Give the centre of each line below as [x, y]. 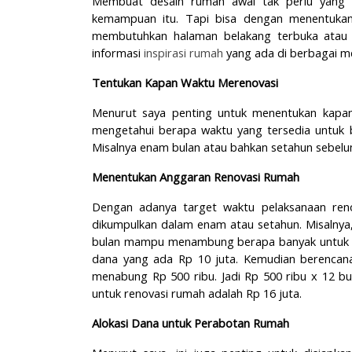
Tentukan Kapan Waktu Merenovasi [187, 82]
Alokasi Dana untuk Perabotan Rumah [192, 323]
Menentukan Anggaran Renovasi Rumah [197, 177]
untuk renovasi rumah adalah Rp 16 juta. [198, 293]
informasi [118, 53]
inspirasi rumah [183, 53]
